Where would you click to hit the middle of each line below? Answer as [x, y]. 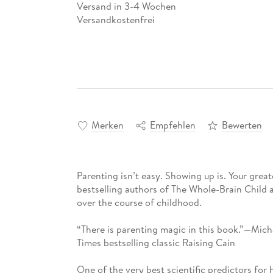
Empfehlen [172, 125]
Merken [107, 125]
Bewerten [242, 125]
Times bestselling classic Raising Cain [156, 243]
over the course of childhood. [139, 203]
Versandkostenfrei [115, 19]
